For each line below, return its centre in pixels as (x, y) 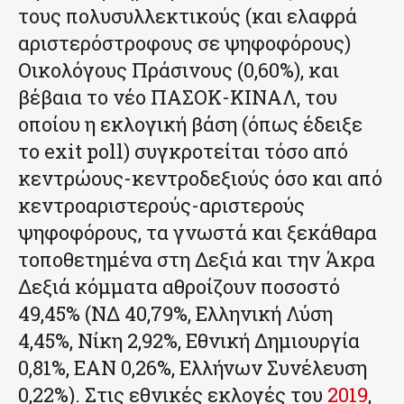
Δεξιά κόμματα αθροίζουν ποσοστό (179, 286)
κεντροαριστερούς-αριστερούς (161, 205)
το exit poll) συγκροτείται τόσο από (183, 151)
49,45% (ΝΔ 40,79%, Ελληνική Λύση (175, 313)
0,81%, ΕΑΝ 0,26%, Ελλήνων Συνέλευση (193, 367)
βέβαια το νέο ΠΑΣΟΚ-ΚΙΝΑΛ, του (178, 96)
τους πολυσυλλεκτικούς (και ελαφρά (188, 15)
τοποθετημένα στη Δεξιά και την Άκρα (197, 259)
